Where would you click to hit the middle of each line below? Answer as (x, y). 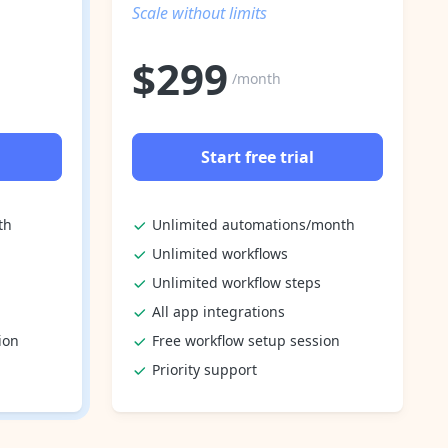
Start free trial (257, 156)
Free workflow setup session (246, 340)
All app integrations (218, 311)
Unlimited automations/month (253, 224)
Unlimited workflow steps (236, 282)
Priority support (204, 369)
